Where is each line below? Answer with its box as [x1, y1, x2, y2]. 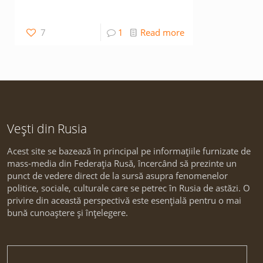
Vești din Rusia [7, 120, 87, 137]
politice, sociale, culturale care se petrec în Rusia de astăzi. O [7, 182, 250, 194]
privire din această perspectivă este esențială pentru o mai [7, 194, 241, 206]
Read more [140, 26, 184, 38]
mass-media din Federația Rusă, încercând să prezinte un [7, 157, 237, 169]
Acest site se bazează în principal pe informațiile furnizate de [7, 145, 251, 157]
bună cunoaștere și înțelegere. [7, 207, 128, 218]
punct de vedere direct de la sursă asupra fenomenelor [7, 170, 228, 181]
